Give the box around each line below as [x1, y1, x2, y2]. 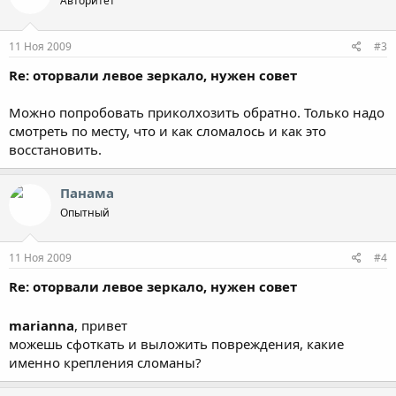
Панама [60, 183, 114, 202]
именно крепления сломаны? [9, 354, 202, 371]
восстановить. [9, 140, 102, 158]
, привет [74, 316, 131, 334]
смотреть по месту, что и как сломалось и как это [9, 121, 326, 140]
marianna [9, 316, 74, 334]
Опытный [60, 204, 110, 220]
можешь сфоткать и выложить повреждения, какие [9, 335, 344, 353]
